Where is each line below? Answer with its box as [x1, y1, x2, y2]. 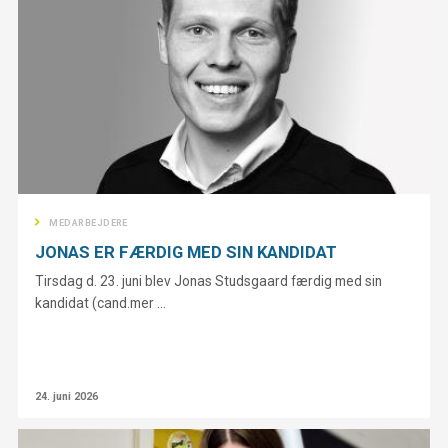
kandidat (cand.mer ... [35, 295, 167, 312]
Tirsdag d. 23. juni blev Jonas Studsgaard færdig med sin [35, 273, 383, 290]
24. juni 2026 [35, 390, 99, 404]
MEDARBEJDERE [49, 217, 128, 228]
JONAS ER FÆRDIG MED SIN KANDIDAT [35, 242, 338, 263]
